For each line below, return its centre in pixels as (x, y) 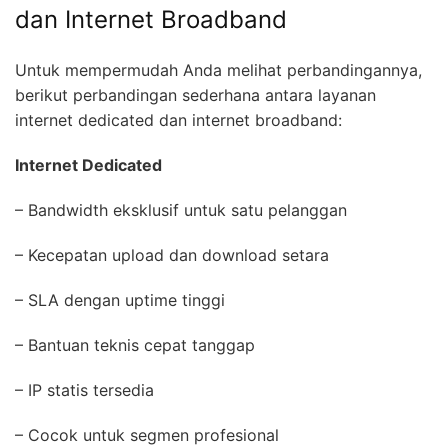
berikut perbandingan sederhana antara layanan (195, 95)
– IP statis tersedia (89, 390)
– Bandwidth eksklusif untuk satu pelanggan (186, 210)
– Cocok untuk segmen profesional (152, 435)
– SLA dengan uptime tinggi (125, 300)
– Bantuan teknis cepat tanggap (140, 345)
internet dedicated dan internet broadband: (178, 120)
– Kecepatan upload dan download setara (177, 255)
